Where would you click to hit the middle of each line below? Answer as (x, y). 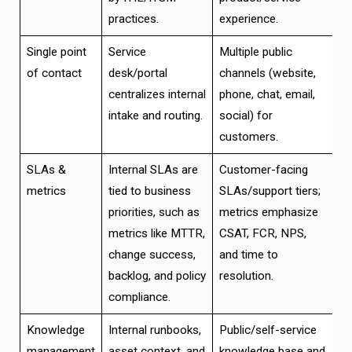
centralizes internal (157, 95)
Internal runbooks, (154, 330)
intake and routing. (155, 116)
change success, (152, 255)
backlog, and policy (157, 276)
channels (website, (267, 73)
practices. (133, 19)
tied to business (149, 191)
